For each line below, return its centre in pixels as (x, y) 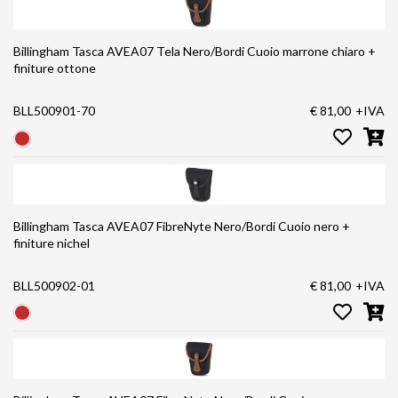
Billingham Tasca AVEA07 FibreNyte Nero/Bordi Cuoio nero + (182, 226)
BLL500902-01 (54, 285)
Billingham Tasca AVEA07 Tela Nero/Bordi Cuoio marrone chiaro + (195, 52)
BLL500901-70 (54, 111)
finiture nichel (52, 243)
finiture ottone (55, 68)
